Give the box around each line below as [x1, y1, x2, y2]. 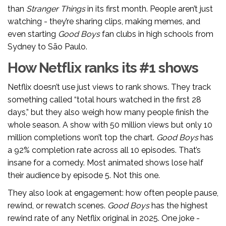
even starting [8, 29, 58, 39]
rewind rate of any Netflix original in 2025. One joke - [8, 213, 200, 223]
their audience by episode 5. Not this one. [8, 171, 160, 181]
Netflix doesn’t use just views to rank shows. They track [8, 82, 211, 92]
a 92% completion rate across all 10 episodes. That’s [8, 145, 201, 155]
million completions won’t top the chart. [8, 133, 156, 143]
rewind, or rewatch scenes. [8, 201, 107, 211]
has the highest [149, 201, 208, 211]
